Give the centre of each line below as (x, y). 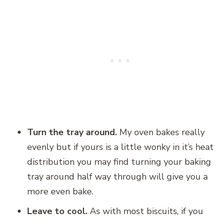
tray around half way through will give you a (117, 176)
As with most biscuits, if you (147, 211)
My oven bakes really (161, 132)
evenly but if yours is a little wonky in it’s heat (120, 147)
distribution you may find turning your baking (119, 162)
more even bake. (60, 191)
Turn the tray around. (72, 132)
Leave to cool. (58, 211)
